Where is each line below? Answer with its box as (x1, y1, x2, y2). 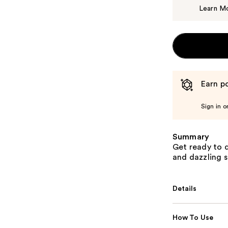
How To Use (172, 214, 214, 222)
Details (172, 185, 197, 193)
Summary (172, 133, 210, 141)
